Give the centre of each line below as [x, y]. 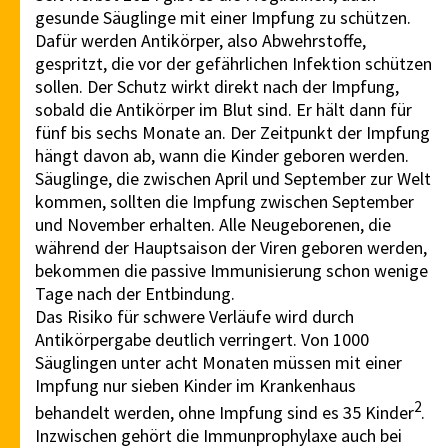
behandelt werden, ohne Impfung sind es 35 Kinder [224, 413]
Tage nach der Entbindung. [135, 294]
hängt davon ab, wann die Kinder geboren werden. [222, 156]
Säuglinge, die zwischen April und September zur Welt [233, 179]
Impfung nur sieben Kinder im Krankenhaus [195, 386]
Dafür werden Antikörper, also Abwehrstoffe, [200, 41]
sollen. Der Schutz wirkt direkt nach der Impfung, [217, 87]
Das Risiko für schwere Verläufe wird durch [194, 317]
